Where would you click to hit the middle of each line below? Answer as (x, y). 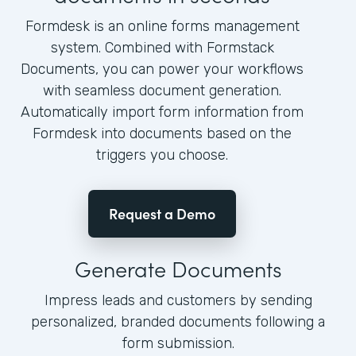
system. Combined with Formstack (162, 48)
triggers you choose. (162, 155)
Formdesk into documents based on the (162, 134)
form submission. (178, 344)
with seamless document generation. (162, 91)
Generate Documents (178, 268)
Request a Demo (162, 214)
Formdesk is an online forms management (162, 27)
